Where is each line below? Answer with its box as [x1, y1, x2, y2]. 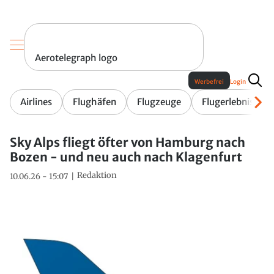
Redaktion [77, 170, 117, 181]
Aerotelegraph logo [35, 52, 117, 64]
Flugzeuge [137, 96, 181, 108]
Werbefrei [194, 78, 224, 86]
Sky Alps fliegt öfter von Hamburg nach [10, 135, 245, 150]
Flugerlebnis [202, 96, 254, 108]
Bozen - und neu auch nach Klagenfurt [10, 149, 242, 165]
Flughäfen [73, 96, 116, 108]
